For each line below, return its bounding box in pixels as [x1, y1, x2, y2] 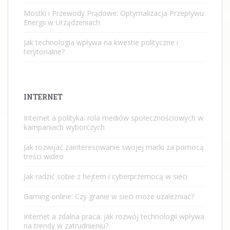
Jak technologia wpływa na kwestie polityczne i [24, 37, 178, 47]
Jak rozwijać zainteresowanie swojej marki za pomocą [24, 142, 204, 152]
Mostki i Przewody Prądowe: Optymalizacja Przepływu [24, 8, 204, 18]
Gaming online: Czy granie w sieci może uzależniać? [24, 191, 194, 201]
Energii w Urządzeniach [24, 17, 100, 27]
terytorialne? [24, 46, 65, 56]
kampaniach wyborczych [24, 122, 105, 132]
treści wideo [24, 151, 64, 161]
